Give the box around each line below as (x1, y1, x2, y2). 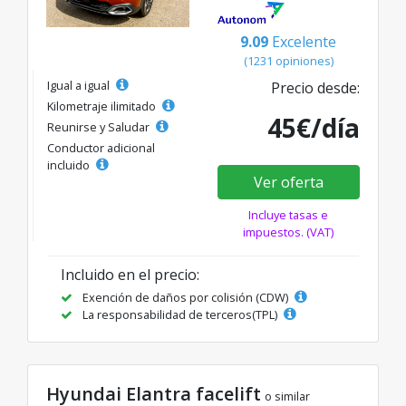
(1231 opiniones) (243, 53, 333, 70)
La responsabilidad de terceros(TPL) (80, 306, 280, 324)
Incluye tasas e (248, 207, 329, 224)
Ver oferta (253, 172, 324, 193)
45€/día (267, 111, 360, 146)
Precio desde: (271, 78, 360, 99)
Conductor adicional (47, 140, 155, 157)
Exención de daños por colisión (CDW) (80, 289, 291, 306)
